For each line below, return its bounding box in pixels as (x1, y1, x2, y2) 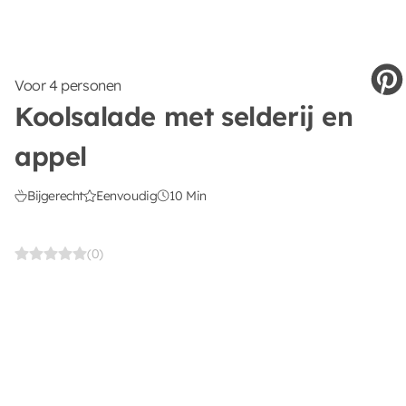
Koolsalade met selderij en (14, 99, 353, 132)
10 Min (169, 187, 208, 204)
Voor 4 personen (14, 75, 121, 94)
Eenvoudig (96, 187, 158, 204)
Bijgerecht (27, 187, 83, 204)
